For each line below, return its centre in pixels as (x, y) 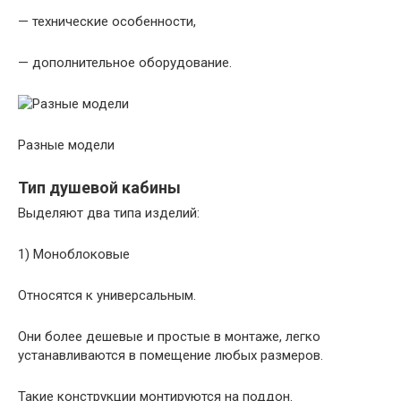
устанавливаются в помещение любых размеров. (171, 355)
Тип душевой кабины (99, 188)
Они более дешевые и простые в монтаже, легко (169, 337)
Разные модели (66, 145)
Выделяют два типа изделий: (109, 213)
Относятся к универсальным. (107, 295)
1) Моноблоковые (74, 254)
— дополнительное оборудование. (125, 63)
